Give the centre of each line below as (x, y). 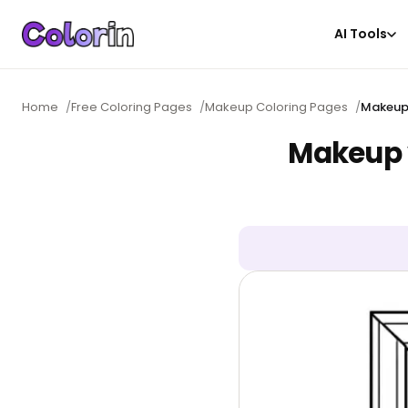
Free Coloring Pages (132, 107)
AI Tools (361, 34)
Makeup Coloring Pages (276, 107)
